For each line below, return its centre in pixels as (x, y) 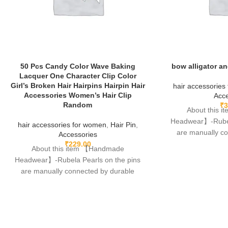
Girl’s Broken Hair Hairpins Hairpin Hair (78, 85)
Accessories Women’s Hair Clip (78, 95)
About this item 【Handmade (78, 148)
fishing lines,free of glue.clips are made (78, 182)
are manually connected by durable (78, 171)
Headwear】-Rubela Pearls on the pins (78, 160)
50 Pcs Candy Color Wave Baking (78, 66)
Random (78, 105)
